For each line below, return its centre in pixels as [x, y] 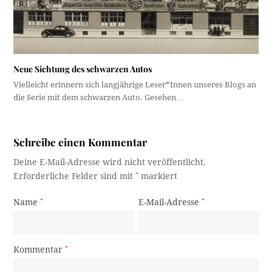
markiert [158, 176]
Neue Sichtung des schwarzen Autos [83, 69]
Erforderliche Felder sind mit [75, 176]
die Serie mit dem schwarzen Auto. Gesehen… [99, 98]
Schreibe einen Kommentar [80, 142]
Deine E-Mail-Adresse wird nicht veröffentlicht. [110, 162]
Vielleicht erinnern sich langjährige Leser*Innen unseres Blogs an [135, 85]
